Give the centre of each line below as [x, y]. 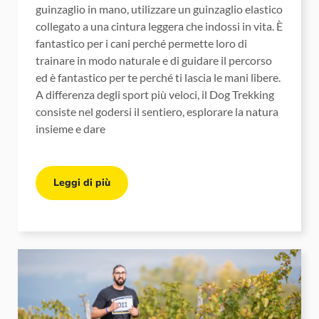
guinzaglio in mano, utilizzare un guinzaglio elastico [159, 9]
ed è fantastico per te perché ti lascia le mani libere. [158, 78]
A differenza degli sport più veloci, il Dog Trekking [155, 95]
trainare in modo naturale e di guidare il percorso [154, 61]
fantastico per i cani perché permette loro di [141, 43]
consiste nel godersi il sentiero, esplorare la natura [157, 112]
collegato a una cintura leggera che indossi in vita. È [159, 26]
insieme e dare [70, 129]
